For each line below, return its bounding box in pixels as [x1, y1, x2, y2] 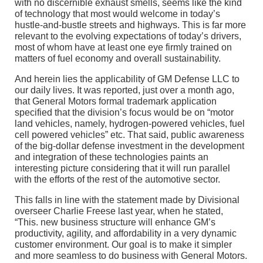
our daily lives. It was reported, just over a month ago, [15, 85, 234, 96]
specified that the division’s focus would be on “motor [15, 107, 234, 118]
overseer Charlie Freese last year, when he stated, [15, 206, 223, 217]
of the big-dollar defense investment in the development [15, 141, 244, 151]
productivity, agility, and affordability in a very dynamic [15, 228, 237, 239]
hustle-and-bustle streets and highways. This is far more [15, 20, 246, 31]
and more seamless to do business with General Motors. [15, 251, 247, 261]
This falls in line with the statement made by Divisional [15, 195, 240, 205]
